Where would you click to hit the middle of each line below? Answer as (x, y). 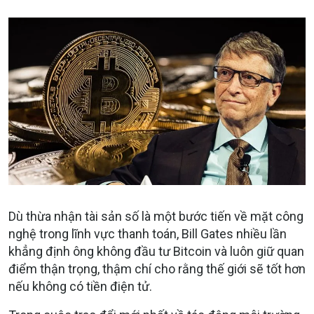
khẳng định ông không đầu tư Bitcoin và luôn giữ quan (156, 252)
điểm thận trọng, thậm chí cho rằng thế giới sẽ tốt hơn (157, 269)
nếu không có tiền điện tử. (80, 287)
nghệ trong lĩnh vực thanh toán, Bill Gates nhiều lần (148, 234)
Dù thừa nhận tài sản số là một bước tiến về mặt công (156, 217)
